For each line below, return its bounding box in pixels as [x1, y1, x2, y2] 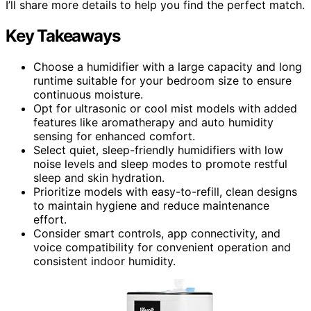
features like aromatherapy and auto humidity [33, 115, 274, 129]
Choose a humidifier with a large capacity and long [33, 59, 302, 74]
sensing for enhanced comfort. [33, 128, 195, 143]
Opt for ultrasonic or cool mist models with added [33, 101, 297, 115]
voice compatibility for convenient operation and [33, 239, 291, 254]
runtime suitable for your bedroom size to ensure [33, 73, 292, 87]
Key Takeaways [6, 25, 120, 46]
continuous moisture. [33, 87, 143, 101]
